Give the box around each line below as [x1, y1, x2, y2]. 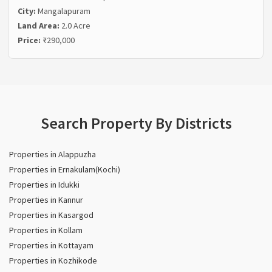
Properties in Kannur [9, 194, 83, 206]
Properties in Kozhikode [9, 255, 97, 267]
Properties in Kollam [9, 225, 83, 236]
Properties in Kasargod [9, 209, 93, 221]
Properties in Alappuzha [9, 149, 96, 160]
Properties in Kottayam [9, 240, 93, 251]
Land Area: [18, 20, 62, 32]
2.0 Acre [61, 20, 91, 32]
